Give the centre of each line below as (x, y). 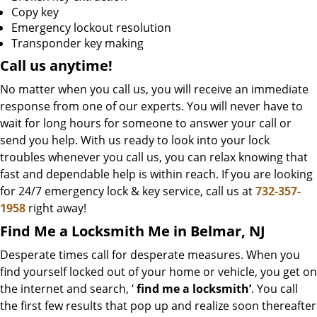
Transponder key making (77, 43)
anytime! (81, 65)
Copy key (35, 12)
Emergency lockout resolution (91, 28)
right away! (56, 208)
